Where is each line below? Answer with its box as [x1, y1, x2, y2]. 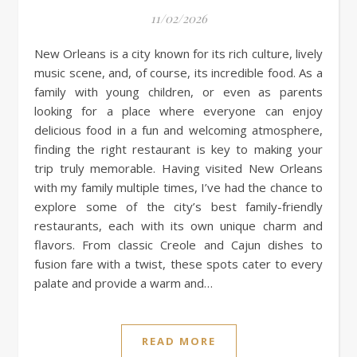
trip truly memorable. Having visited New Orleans [34, 159, 323, 176]
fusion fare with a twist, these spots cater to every [34, 255, 323, 272]
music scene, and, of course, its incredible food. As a [34, 64, 323, 80]
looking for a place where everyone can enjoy [34, 102, 323, 119]
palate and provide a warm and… [34, 274, 213, 291]
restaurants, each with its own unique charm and [34, 217, 323, 233]
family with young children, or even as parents [34, 83, 323, 100]
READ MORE [141, 333, 216, 348]
